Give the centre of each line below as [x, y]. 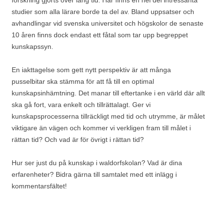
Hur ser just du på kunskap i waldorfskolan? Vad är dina [97, 163]
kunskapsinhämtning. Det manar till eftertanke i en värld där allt [108, 93]
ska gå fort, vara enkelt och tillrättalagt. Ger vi [81, 105]
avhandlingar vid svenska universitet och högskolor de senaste [108, 23]
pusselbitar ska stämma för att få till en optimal [83, 81]
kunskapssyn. [32, 46]
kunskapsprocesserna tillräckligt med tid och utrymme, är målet [108, 116]
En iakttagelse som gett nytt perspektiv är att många [91, 70]
